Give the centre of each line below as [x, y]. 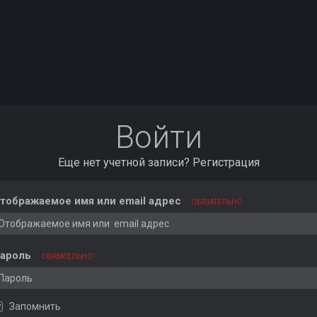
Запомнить [35, 307]
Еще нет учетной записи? [125, 163]
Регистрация [226, 163]
